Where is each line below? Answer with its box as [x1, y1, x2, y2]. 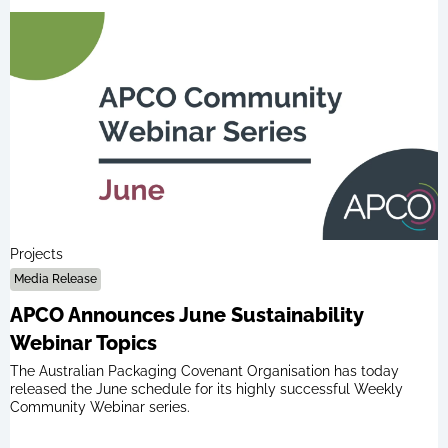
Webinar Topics [10, 331, 157, 356]
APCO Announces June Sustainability [10, 303, 364, 328]
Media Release [14, 272, 97, 287]
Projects [10, 246, 63, 263]
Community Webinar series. [10, 399, 190, 416]
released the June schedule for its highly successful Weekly [10, 381, 403, 398]
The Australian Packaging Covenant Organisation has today [10, 363, 399, 380]
